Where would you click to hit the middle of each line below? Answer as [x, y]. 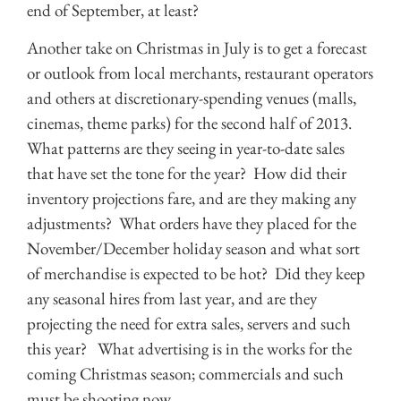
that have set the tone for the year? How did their [187, 174]
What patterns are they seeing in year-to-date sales [186, 149]
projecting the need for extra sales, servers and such [189, 324]
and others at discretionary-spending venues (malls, [192, 98]
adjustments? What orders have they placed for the [192, 224]
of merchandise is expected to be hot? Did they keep [196, 274]
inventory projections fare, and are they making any [192, 199]
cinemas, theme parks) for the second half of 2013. [193, 124]
